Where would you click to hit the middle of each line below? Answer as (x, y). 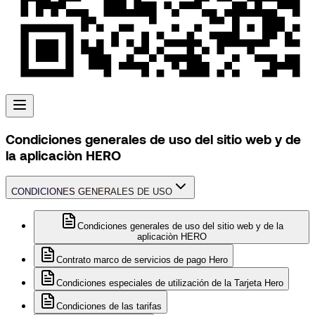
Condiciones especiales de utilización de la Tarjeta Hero (170, 283)
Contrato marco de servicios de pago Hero (142, 260)
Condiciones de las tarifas (109, 307)
